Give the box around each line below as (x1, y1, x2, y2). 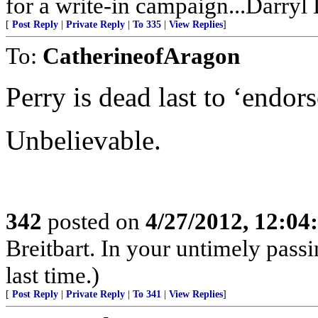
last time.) (6, 262, 99, 288)
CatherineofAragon (43, 43, 240, 69)
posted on (42, 208, 146, 234)
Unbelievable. (6, 125, 161, 155)
